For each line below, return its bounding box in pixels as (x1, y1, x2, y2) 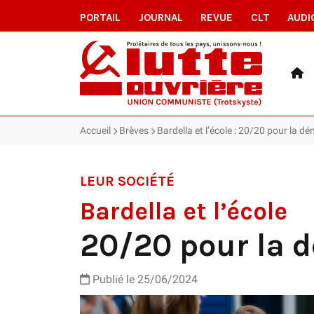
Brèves (119, 124, 149, 136)
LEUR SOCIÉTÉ (80, 172, 175, 189)
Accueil (80, 124, 111, 136)
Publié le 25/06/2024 (90, 272, 198, 286)
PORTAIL (80, 11, 121, 24)
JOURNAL (138, 11, 183, 24)
